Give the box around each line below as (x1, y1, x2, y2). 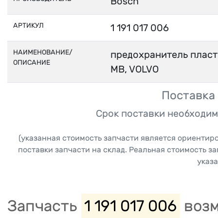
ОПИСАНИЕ (13, 58, 50, 67)
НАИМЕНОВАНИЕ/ (13, 48, 73, 56)
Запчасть (7, 197, 81, 215)
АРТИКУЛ (13, 21, 44, 30)
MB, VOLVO (110, 63, 159, 75)
